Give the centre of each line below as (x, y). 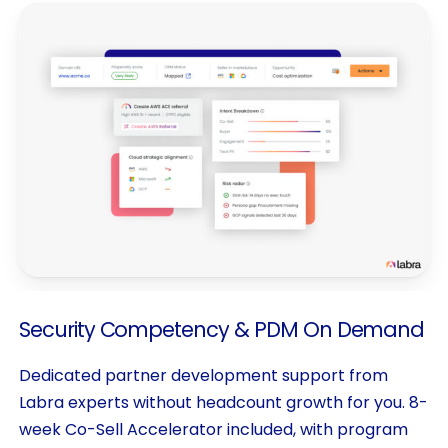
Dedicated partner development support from (203, 375)
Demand (380, 329)
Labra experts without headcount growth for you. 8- (223, 402)
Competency (164, 329)
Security (56, 329)
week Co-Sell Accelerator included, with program (213, 429)
